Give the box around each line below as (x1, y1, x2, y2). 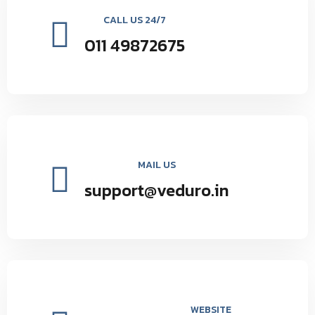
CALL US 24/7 (103, 13, 166, 27)
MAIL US (138, 157, 176, 172)
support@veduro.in (84, 178, 229, 202)
